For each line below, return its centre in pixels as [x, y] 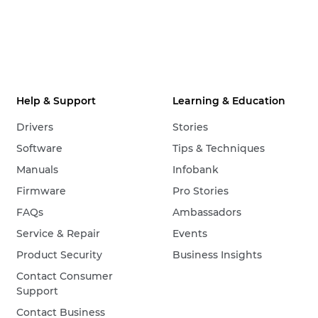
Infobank [196, 169]
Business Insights [218, 254]
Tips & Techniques [219, 148]
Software [40, 148]
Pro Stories [201, 191]
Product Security [60, 254]
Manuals [38, 169]
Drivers [35, 127]
